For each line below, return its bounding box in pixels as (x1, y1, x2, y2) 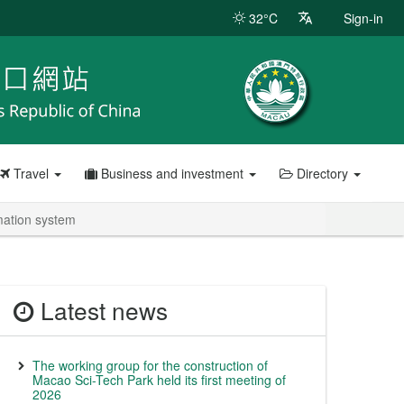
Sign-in (344, 9, 383, 27)
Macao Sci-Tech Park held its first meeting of (32, 371, 286, 389)
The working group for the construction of (32, 356, 268, 374)
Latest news (34, 293, 168, 327)
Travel (9, 164, 52, 182)
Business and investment (96, 164, 247, 182)
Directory (292, 164, 352, 182)
